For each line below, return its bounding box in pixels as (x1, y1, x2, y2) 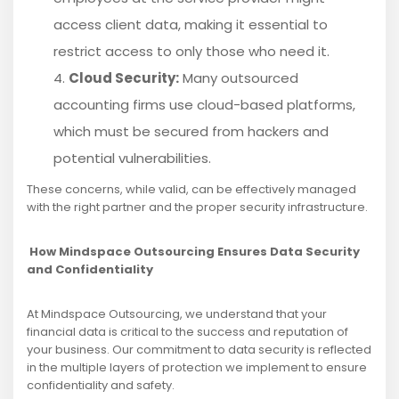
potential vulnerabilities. (53, 149, 211, 168)
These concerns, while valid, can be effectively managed (27, 181, 356, 199)
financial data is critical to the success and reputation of (27, 323, 348, 341)
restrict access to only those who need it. (53, 42, 330, 61)
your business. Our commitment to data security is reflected (27, 341, 371, 359)
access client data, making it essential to (53, 15, 328, 35)
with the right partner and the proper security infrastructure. (27, 199, 368, 216)
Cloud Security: (69, 69, 179, 88)
